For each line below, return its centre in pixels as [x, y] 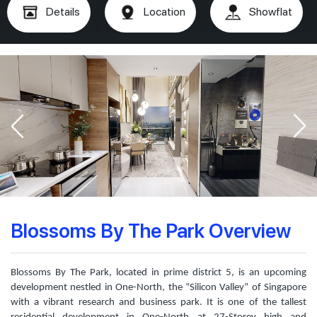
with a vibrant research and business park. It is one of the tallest [158, 302]
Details [63, 12]
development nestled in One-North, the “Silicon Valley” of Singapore [158, 288]
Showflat [271, 12]
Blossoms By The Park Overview [151, 230]
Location [165, 12]
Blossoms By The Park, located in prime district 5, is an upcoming [158, 273]
